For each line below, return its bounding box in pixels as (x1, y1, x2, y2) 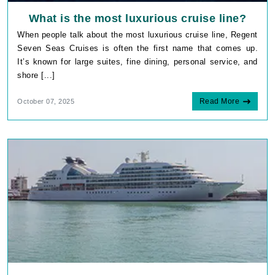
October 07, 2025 (17, 97, 74, 105)
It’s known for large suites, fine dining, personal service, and (17, 56, 258, 66)
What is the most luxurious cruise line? (28, 12, 247, 25)
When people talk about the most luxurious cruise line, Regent (17, 29, 258, 39)
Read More (199, 96, 239, 106)
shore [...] (17, 70, 55, 80)
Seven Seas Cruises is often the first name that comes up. (17, 43, 258, 53)
